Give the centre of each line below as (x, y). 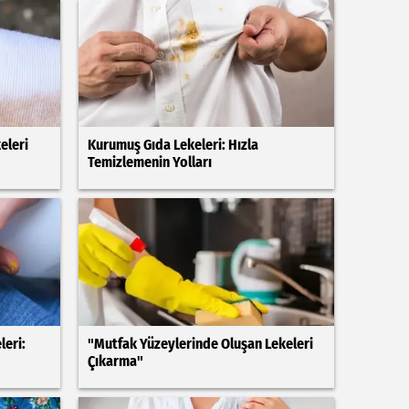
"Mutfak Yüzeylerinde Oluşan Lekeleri (200, 344)
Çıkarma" (115, 361)
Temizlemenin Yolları (149, 162)
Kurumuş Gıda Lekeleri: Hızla (173, 145)
